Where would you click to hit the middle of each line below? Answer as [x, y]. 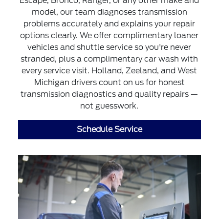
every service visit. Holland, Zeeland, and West [109, 71]
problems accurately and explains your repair [109, 24]
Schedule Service [109, 129]
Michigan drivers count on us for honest [109, 82]
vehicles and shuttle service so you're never [109, 47]
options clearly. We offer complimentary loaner [109, 35]
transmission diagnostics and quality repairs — [109, 94]
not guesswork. [109, 106]
